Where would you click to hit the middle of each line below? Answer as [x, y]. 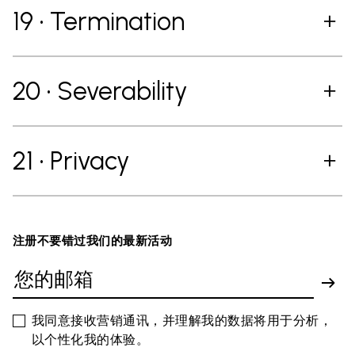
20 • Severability [100, 91]
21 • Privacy [71, 161]
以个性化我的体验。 [91, 340]
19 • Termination [99, 21]
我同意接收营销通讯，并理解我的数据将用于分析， [182, 321]
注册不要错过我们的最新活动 [93, 241]
